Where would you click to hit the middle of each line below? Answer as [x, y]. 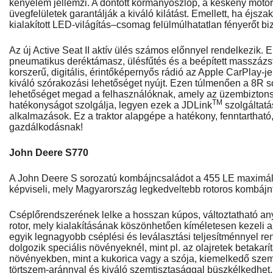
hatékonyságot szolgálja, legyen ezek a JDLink [111, 105]
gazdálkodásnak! [46, 127]
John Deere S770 [49, 153]
